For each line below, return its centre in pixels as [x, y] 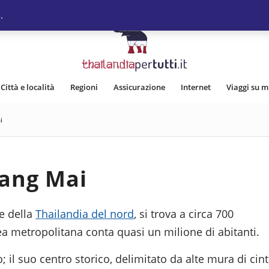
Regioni [84, 87]
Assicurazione [139, 87]
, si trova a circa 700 [184, 214]
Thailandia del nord [85, 214]
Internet [195, 87]
